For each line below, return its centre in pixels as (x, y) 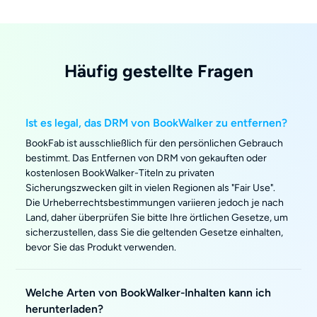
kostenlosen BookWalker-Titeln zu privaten (120, 173)
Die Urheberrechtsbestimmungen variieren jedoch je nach (155, 203)
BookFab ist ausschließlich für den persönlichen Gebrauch (155, 143)
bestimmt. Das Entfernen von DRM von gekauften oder (146, 158)
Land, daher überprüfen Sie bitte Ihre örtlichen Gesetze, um (157, 218)
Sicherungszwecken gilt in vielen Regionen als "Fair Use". (151, 188)
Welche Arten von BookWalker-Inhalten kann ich (149, 293)
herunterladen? (65, 309)
